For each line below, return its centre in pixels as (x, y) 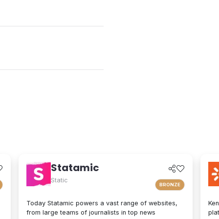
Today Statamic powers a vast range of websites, (102, 203)
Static (59, 180)
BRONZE (170, 184)
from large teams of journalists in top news (91, 212)
